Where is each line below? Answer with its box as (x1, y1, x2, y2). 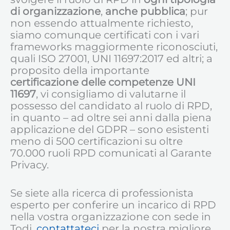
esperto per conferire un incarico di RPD (10, 199, 216, 212)
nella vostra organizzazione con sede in (10, 210, 211, 223)
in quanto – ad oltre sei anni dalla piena (10, 111, 212, 124)
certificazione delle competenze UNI (10, 76, 196, 89)
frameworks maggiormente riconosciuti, (10, 41, 218, 53)
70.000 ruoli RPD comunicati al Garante (10, 147, 212, 160)
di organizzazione (10, 5, 101, 18)
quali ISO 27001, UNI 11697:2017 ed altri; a (10, 52, 213, 65)
